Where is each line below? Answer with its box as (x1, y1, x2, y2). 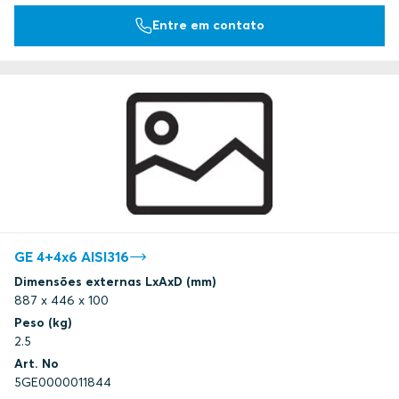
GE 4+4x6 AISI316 (14, 248, 129, 266)
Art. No (14, 355, 59, 372)
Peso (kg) (14, 314, 72, 331)
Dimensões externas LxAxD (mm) (14, 273, 216, 290)
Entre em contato (152, 17, 265, 34)
